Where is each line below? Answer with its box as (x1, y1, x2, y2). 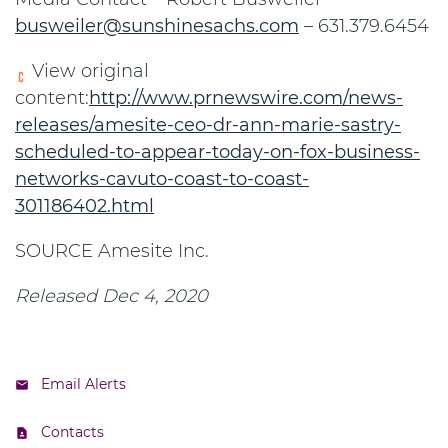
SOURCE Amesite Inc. (15, 240, 209, 262)
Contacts (41, 423, 104, 441)
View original (27, 60, 149, 82)
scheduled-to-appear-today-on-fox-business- (15, 141, 420, 163)
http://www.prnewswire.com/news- (89, 87, 403, 109)
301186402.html (15, 195, 154, 217)
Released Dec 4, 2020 (15, 285, 208, 307)
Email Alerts (41, 375, 126, 393)
